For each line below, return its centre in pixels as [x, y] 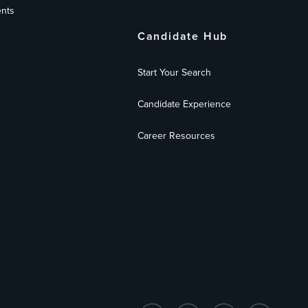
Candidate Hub [183, 36]
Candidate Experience [184, 104]
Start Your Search [174, 73]
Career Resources [176, 136]
